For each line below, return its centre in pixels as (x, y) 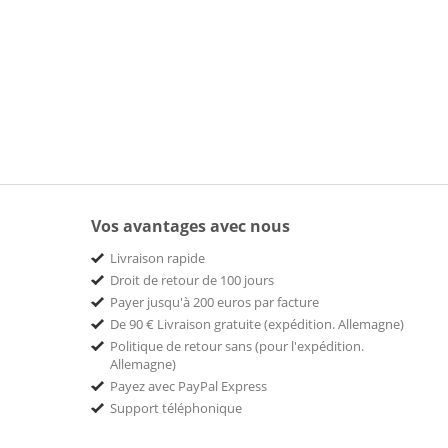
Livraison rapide (157, 258)
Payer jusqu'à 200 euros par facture (214, 302)
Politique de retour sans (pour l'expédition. (237, 346)
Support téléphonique (176, 408)
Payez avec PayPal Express (188, 386)
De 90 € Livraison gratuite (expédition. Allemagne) (257, 324)
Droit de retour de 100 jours (192, 280)
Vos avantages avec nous (190, 226)
